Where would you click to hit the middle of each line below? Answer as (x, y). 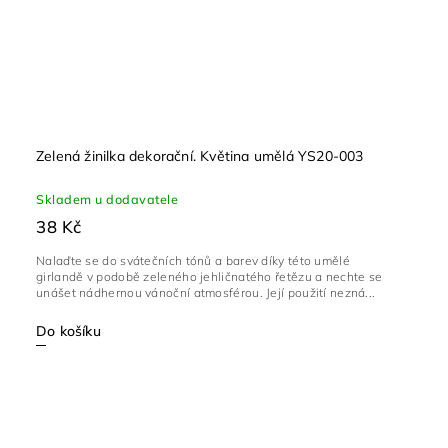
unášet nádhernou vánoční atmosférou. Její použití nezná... (206, 293)
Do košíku (68, 331)
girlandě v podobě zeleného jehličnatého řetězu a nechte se (209, 277)
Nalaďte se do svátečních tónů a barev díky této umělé (193, 261)
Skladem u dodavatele (107, 199)
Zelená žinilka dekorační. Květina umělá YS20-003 (200, 156)
